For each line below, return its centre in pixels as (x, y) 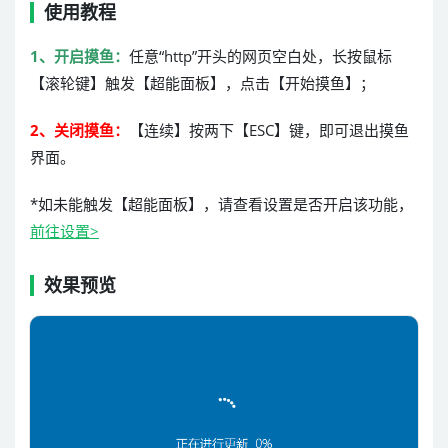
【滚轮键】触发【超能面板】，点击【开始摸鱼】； (202, 82)
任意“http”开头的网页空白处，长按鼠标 (260, 55)
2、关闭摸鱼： (79, 129)
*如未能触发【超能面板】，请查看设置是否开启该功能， (221, 203)
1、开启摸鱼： (79, 55)
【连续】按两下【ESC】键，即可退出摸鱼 (269, 129)
